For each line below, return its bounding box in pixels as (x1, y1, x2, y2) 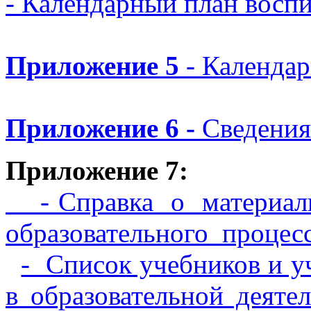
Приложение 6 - (6, 113, 202, 144)
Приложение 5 (6, 51, 179, 81)
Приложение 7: (6, 155, 188, 186)
